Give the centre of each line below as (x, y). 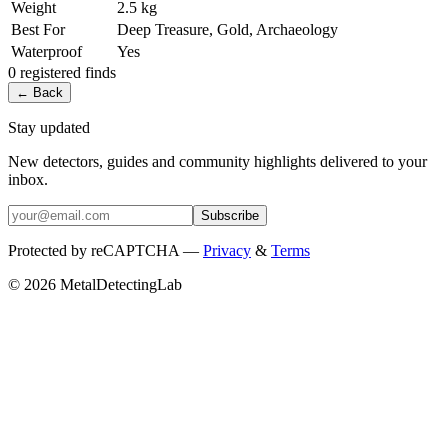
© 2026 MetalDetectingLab (95, 284)
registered (50, 72)
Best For (38, 29)
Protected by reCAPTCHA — (103, 250)
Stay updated (49, 127)
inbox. (28, 179)
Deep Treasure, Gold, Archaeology (227, 29)
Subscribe (230, 215)
